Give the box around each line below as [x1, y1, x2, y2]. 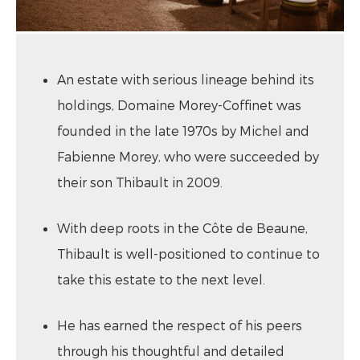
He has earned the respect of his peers [57, 317, 302, 333]
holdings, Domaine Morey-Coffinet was [57, 96, 301, 112]
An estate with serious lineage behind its [57, 71, 314, 87]
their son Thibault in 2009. [57, 174, 223, 190]
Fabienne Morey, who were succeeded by [57, 148, 319, 164]
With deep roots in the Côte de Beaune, [57, 219, 308, 235]
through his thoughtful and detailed [57, 342, 284, 358]
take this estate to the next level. [57, 271, 265, 287]
